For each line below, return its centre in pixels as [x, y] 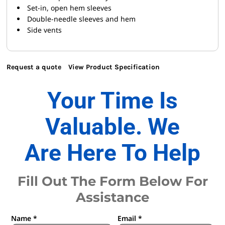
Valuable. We [112, 127]
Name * [24, 218]
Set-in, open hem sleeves [69, 8]
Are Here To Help [112, 153]
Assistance [113, 198]
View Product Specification [114, 67]
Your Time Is [112, 101]
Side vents [44, 30]
